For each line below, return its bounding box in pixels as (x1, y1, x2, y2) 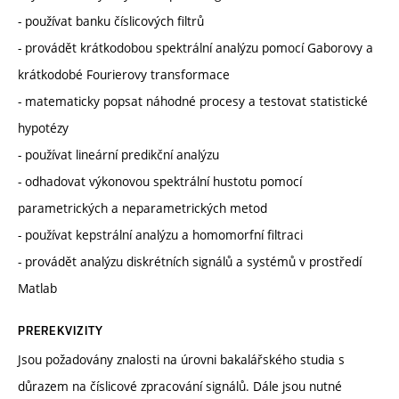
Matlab (18, 280, 57, 297)
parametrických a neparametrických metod (18, 199, 267, 217)
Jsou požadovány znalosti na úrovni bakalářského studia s (18, 351, 345, 369)
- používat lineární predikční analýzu (18, 146, 219, 164)
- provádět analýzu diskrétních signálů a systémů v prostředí (18, 253, 362, 271)
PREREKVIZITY (18, 323, 104, 338)
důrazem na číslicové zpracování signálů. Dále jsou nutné (18, 378, 342, 395)
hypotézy (18, 119, 69, 137)
